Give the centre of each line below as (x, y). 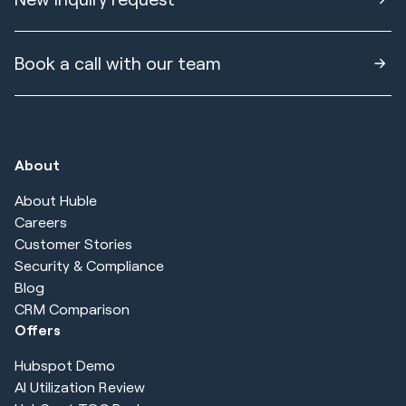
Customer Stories (73, 243)
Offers (38, 329)
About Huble (56, 199)
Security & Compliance (89, 265)
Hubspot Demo (65, 364)
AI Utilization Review (80, 386)
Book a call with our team (118, 63)
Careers (41, 221)
